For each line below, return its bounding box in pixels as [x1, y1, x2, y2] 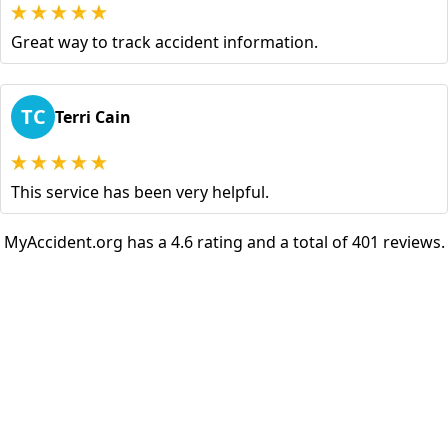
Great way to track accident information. [11, 31, 318, 54]
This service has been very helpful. [11, 181, 269, 204]
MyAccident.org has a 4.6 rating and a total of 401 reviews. [3, 231, 445, 254]
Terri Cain [55, 106, 131, 129]
